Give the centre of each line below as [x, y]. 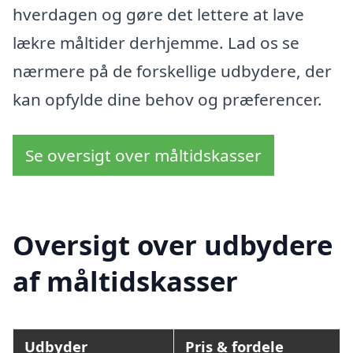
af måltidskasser [125, 281]
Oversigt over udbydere [173, 244]
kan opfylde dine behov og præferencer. [167, 99]
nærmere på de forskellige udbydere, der [172, 71]
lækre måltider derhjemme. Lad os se [156, 42]
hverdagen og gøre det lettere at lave [158, 14]
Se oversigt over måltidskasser [143, 156]
